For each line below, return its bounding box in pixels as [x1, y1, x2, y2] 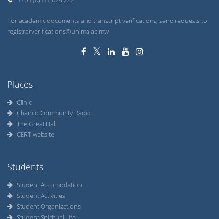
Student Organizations [17, 202, 81, 211]
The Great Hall [17, 119, 57, 128]
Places [7, 78, 33, 90]
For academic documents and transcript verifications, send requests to [7, 16, 207, 25]
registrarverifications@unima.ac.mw [7, 27, 109, 36]
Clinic [17, 98, 32, 107]
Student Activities [17, 191, 65, 200]
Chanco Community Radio [17, 109, 91, 117]
